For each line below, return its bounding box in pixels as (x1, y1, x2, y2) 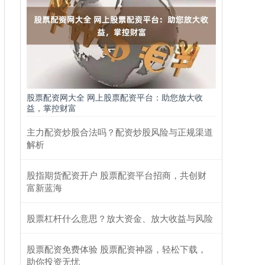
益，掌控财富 (27, 102, 76, 114)
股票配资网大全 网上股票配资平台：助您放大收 (27, 91, 203, 104)
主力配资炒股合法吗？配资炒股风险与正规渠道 (27, 125, 213, 138)
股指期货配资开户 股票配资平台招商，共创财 (27, 169, 206, 182)
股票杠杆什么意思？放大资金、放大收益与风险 (27, 212, 213, 225)
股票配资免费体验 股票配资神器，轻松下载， (27, 243, 206, 256)
